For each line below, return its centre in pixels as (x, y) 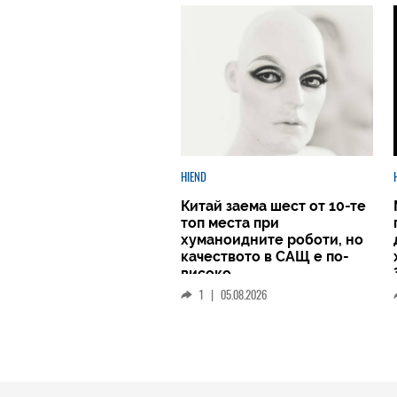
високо (206, 273)
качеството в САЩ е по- (265, 256)
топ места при (230, 222)
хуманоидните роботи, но (272, 239)
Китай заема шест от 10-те (274, 206)
